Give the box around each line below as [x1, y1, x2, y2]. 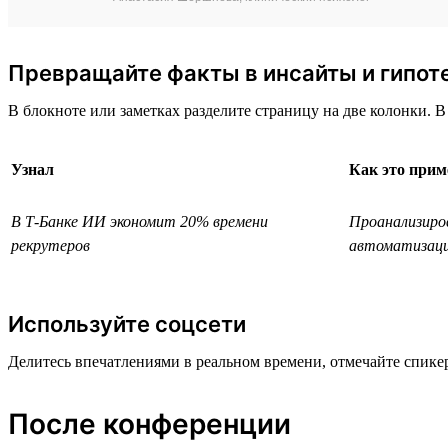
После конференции [8, 406, 291, 441]
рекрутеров [11, 236, 90, 254]
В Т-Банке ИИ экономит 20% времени [11, 212, 268, 230]
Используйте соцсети [8, 310, 246, 337]
